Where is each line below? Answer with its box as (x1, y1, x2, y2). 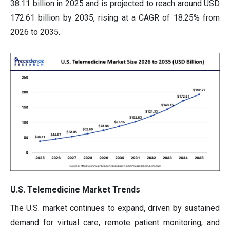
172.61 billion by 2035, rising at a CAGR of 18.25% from (10, 13, 220, 23)
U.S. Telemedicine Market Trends (10, 184, 140, 195)
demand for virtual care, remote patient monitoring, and (10, 217, 220, 227)
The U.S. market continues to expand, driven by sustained (10, 203, 220, 213)
